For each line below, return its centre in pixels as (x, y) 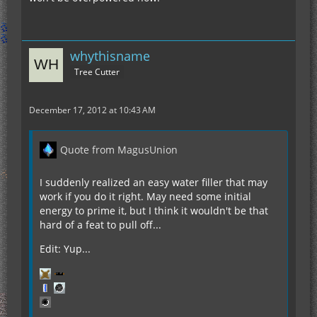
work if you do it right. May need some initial (145, 196)
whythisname (110, 56)
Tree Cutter (97, 72)
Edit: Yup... (65, 248)
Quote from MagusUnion (119, 149)
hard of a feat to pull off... (100, 224)
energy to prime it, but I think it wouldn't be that (154, 210)
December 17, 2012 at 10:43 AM (92, 110)
